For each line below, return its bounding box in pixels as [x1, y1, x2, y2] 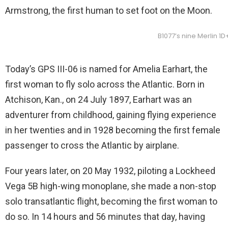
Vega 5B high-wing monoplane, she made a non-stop [5, 180, 216, 191]
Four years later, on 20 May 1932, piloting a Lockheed [5, 165, 215, 176]
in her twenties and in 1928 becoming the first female [5, 124, 220, 135]
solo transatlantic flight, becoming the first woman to [5, 195, 217, 207]
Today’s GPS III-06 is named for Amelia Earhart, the [5, 63, 208, 74]
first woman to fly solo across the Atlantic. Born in [5, 78, 205, 90]
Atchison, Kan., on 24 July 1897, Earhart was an [5, 94, 192, 105]
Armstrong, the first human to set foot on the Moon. [5, 5, 212, 16]
